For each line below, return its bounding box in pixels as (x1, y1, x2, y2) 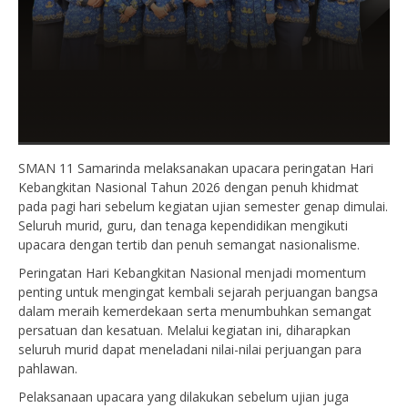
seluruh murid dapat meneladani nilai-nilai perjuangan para (18, 341, 362, 358)
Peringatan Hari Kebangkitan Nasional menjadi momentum (18, 264, 366, 281)
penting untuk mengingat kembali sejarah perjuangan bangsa (18, 283, 378, 301)
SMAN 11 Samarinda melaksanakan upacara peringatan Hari (18, 159, 373, 177)
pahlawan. (18, 360, 77, 377)
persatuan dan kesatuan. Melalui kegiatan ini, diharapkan (18, 321, 351, 339)
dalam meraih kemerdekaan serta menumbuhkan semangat (18, 302, 372, 320)
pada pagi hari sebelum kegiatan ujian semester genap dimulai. (18, 198, 388, 215)
